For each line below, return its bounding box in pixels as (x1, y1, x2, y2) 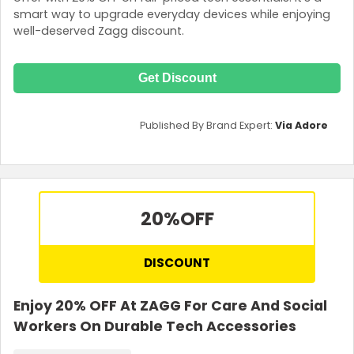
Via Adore (275, 118, 328, 132)
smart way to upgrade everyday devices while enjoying (13, 6, 330, 22)
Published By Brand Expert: (140, 118, 275, 132)
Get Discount (137, 70, 217, 85)
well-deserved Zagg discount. (13, 22, 184, 39)
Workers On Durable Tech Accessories (13, 316, 296, 336)
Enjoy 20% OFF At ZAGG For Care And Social (13, 296, 327, 315)
